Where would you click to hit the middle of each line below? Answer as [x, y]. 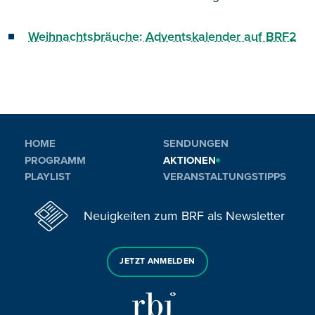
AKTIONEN [189, 160]
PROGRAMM [55, 160]
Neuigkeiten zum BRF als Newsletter [184, 216]
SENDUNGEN [196, 144]
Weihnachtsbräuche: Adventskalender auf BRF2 [162, 37]
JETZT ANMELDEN [157, 262]
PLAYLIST [48, 177]
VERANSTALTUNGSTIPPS [225, 177]
